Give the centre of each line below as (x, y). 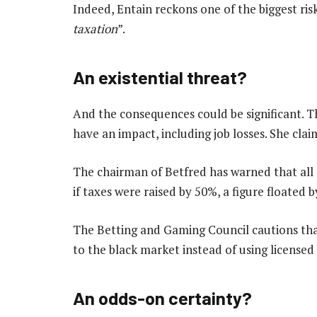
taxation (95, 29)
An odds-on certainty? (162, 297)
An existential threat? (160, 76)
